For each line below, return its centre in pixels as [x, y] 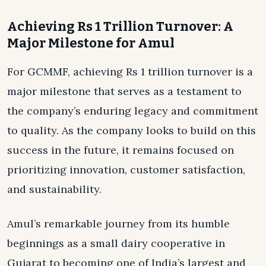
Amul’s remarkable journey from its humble [118, 224]
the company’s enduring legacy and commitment [133, 111]
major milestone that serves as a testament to [124, 91]
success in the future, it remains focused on [121, 150]
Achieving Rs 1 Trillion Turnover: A [120, 26]
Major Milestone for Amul [91, 43]
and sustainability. [54, 189]
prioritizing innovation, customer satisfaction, [126, 170]
